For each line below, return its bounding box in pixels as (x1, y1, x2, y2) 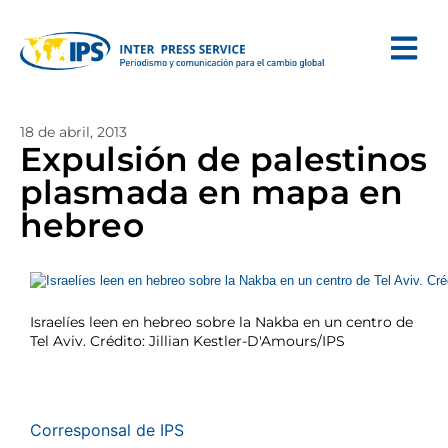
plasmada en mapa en (20, 172, 403, 212)
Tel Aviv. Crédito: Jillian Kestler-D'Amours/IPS (30, 332, 345, 350)
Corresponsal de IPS (30, 420, 184, 440)
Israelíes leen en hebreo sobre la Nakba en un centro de (30, 313, 413, 331)
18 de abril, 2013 (20, 123, 127, 141)
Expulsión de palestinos (20, 139, 428, 179)
